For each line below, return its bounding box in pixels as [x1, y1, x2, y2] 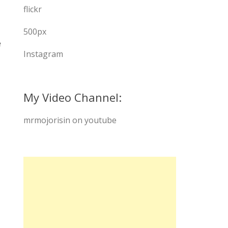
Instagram [23, 48, 63, 60]
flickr [23, 4, 42, 15]
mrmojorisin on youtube [23, 115, 117, 126]
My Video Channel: [23, 90, 122, 105]
